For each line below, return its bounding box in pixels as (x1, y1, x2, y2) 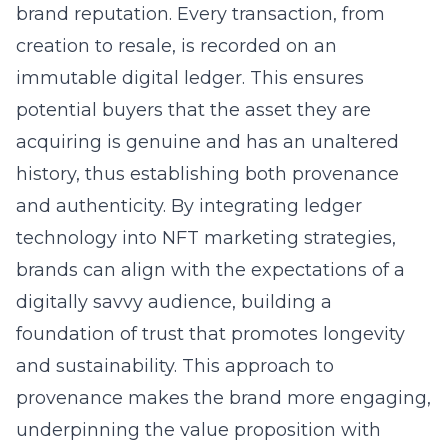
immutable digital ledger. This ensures (16, 67, 364, 89)
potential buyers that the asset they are (16, 99, 371, 121)
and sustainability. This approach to (16, 355, 334, 377)
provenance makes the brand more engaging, (16, 387, 431, 409)
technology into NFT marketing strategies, (16, 227, 396, 249)
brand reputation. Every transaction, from (16, 3, 385, 25)
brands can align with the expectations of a (16, 259, 405, 281)
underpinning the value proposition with (16, 419, 381, 441)
